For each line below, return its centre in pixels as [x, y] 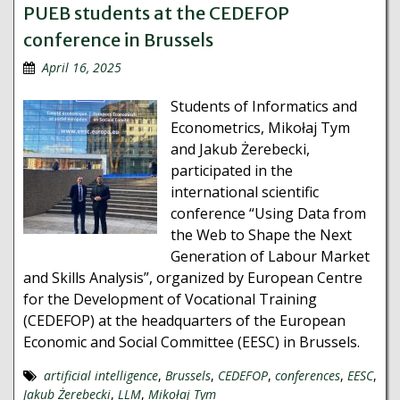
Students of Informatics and [264, 106]
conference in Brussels [118, 40]
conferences [308, 375]
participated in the [232, 171]
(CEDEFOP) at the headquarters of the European [184, 321]
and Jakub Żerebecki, [240, 149]
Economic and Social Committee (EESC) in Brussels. [192, 342]
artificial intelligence [101, 375]
